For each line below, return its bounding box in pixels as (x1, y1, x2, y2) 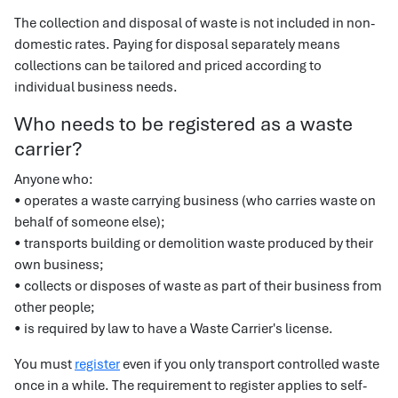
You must (14, 355, 75, 373)
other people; (14, 298, 95, 316)
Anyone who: (14, 171, 93, 188)
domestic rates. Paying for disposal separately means (14, 36, 340, 53)
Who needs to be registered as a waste (14, 111, 353, 137)
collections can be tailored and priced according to (14, 57, 322, 75)
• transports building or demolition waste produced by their (14, 235, 373, 252)
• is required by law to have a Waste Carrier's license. (14, 320, 333, 338)
